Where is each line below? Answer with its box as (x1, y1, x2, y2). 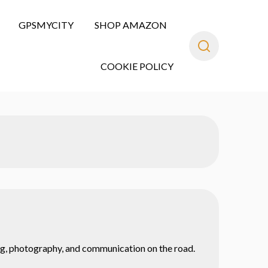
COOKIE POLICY (100, 60, 173, 72)
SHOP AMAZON (95, 19, 167, 31)
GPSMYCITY (19, 19, 74, 31)
